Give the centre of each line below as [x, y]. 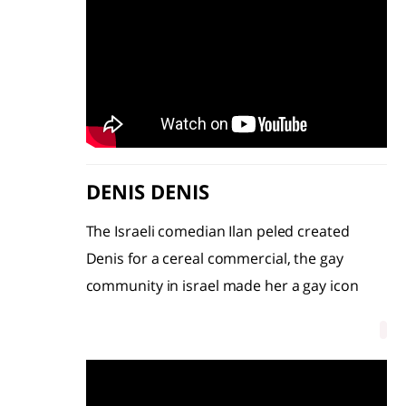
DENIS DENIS [147, 192]
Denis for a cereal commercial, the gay [214, 259]
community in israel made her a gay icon [222, 286]
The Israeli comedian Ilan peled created [217, 232]
